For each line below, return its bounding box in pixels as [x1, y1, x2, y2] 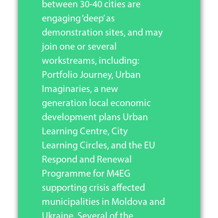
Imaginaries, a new [41, 84, 118, 94]
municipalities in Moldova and [41, 197, 165, 207]
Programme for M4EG [41, 169, 130, 179]
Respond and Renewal [41, 155, 132, 165]
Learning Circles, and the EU [41, 141, 155, 151]
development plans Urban [41, 112, 148, 123]
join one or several [41, 42, 117, 52]
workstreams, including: [41, 56, 139, 66]
